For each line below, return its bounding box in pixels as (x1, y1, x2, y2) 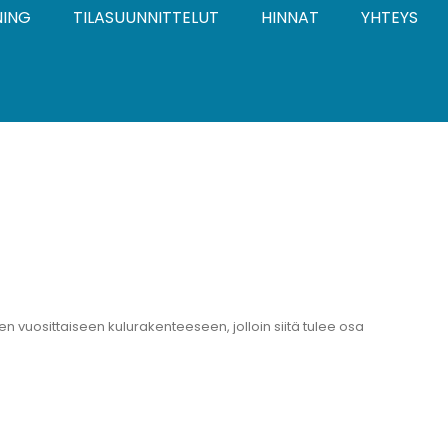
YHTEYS (361, 5, 418, 29)
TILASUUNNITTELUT (73, 5, 219, 29)
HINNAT (261, 5, 319, 29)
